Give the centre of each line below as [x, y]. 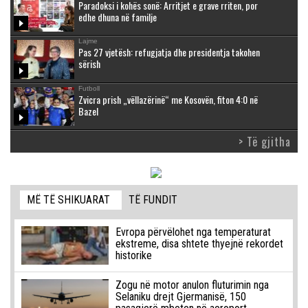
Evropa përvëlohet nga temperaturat [193, 232]
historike [133, 256]
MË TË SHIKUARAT [69, 200]
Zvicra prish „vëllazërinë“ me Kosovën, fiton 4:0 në [168, 99]
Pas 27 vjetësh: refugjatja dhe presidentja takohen [169, 52]
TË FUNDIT [153, 200]
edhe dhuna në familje [118, 16]
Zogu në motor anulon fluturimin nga [192, 285]
